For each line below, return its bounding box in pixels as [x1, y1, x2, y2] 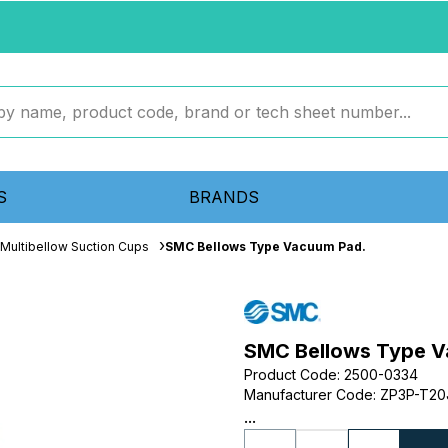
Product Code [244, 366, 337, 383]
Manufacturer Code [244, 386, 373, 403]
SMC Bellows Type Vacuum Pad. [165, 239, 366, 254]
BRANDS [188, 187, 259, 207]
